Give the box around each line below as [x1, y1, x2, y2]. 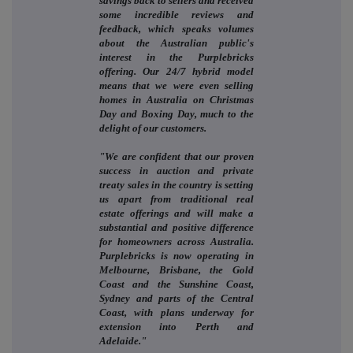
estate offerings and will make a [99, 206, 254, 219]
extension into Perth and [99, 320, 254, 333]
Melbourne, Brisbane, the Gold [99, 263, 254, 276]
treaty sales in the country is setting [99, 178, 254, 191]
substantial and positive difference [99, 221, 254, 233]
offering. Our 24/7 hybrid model [99, 65, 254, 77]
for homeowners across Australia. [99, 235, 254, 247]
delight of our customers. [99, 121, 206, 134]
